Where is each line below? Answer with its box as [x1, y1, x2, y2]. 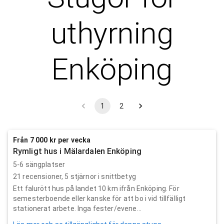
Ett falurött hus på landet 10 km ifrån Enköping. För [13, 184, 179, 192]
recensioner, [21, 172, 65, 180]
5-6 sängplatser [13, 160, 65, 168]
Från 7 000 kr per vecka [13, 135, 91, 144]
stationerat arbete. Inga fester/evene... [13, 204, 141, 212]
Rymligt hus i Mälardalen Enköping [13, 146, 141, 156]
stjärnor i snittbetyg [68, 172, 136, 180]
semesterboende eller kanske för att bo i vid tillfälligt [13, 194, 186, 202]
